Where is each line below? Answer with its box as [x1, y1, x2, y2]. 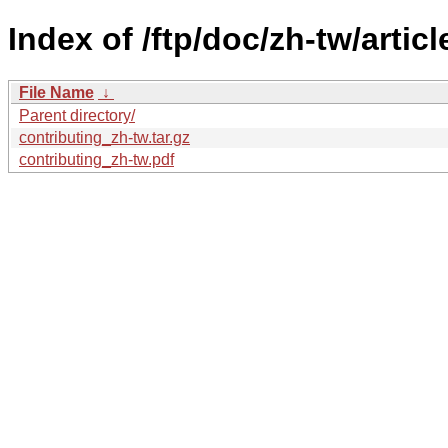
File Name [19, 83, 94, 101]
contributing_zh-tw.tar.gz [19, 128, 190, 146]
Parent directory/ [19, 106, 135, 124]
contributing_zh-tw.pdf [19, 150, 174, 168]
